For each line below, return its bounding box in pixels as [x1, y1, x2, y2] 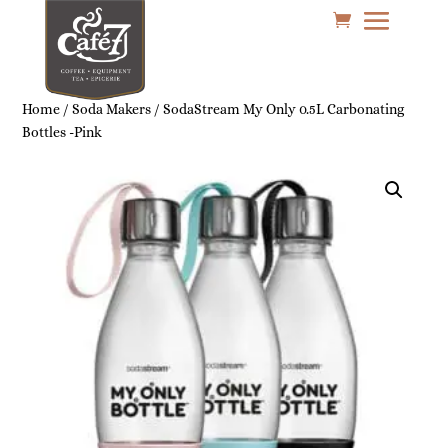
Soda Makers [72, 101, 152, 117]
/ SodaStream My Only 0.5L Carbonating [151, 101, 405, 117]
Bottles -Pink [22, 124, 103, 140]
